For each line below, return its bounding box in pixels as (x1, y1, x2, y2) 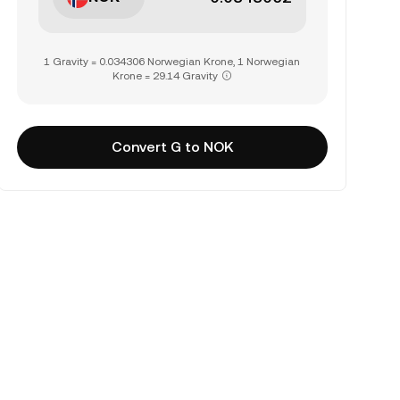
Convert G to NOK (111, 138, 233, 155)
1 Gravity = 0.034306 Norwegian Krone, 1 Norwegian (44, 55, 301, 68)
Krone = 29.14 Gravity (112, 70, 218, 82)
